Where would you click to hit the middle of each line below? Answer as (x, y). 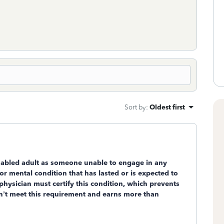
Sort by (135, 107)
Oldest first (167, 107)
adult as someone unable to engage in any (93, 163)
